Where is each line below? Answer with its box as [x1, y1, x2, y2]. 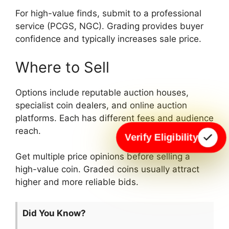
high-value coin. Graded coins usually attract [15, 164, 199, 175]
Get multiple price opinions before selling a [15, 151, 190, 162]
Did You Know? [22, 208, 86, 218]
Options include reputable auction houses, [15, 87, 189, 98]
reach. [15, 125, 41, 136]
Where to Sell [15, 58, 109, 76]
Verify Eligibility [127, 132, 197, 143]
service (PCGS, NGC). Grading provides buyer [15, 21, 203, 32]
